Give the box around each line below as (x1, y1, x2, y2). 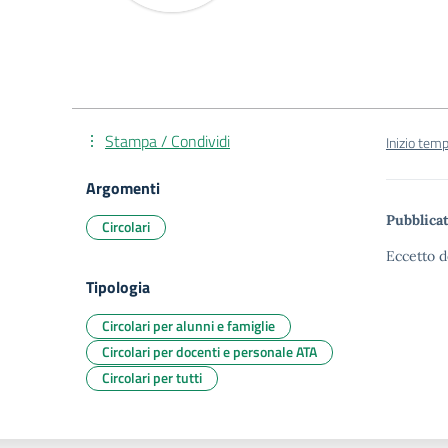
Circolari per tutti (102, 367, 202, 388)
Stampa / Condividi (105, 129, 230, 153)
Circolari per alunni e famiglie (102, 315, 275, 336)
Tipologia (86, 275, 150, 299)
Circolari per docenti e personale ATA (102, 341, 317, 362)
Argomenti (86, 176, 160, 200)
